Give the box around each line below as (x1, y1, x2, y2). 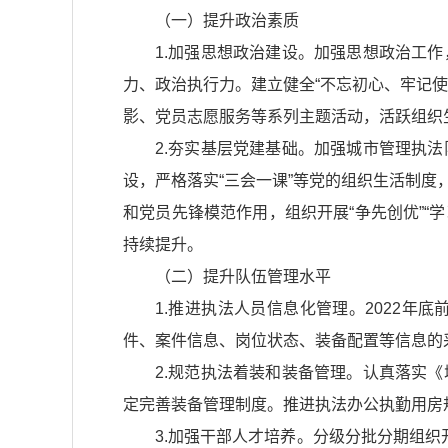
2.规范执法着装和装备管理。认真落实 (155, 364, 428, 382)
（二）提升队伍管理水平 (155, 268, 331, 286)
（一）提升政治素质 (155, 12, 299, 30)
